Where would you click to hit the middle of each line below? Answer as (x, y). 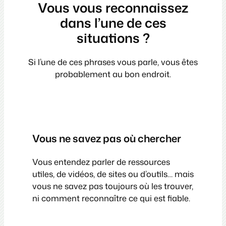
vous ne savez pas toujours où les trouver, (113, 186)
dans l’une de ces (113, 22)
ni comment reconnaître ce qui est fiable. (111, 198)
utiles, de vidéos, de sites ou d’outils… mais (113, 174)
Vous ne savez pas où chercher (107, 138)
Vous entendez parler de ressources (101, 162)
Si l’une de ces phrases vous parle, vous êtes (113, 62)
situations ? (113, 38)
